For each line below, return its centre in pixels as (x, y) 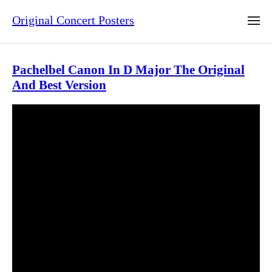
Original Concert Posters (73, 20)
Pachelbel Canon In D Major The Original (128, 70)
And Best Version (59, 85)
